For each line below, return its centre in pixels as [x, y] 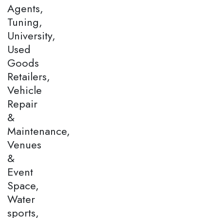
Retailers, [29, 76]
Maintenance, [39, 131]
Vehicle [25, 90]
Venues [24, 144]
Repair [22, 103]
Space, [23, 185]
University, [31, 35]
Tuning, [25, 22]
